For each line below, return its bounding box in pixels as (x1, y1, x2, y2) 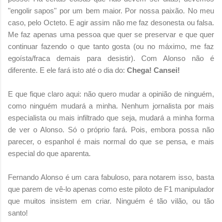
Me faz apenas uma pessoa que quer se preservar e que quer (8, 30, 214, 39)
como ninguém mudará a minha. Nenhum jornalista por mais (8, 101, 214, 110)
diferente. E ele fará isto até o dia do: (8, 65, 127, 74)
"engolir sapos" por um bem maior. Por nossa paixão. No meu (8, 6, 214, 15)
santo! (8, 208, 28, 217)
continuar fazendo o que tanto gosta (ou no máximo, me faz (8, 42, 214, 51)
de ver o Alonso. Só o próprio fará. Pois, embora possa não (8, 125, 214, 134)
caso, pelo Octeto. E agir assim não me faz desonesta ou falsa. (8, 18, 214, 27)
